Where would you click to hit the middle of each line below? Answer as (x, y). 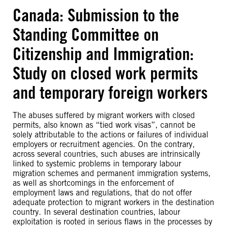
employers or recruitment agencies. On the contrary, (104, 144)
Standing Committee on (86, 34)
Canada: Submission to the (96, 15)
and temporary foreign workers (110, 92)
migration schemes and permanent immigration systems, (112, 173)
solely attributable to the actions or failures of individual (110, 135)
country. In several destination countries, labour (96, 212)
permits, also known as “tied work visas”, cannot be (104, 125)
